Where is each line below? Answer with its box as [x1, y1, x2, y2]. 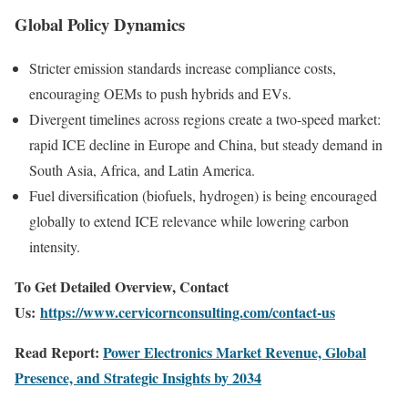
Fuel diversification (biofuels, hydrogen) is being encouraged [29, 186, 377, 206]
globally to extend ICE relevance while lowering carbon [29, 211, 349, 231]
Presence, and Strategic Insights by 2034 [15, 367, 261, 389]
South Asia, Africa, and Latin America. [29, 160, 255, 180]
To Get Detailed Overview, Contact [15, 276, 229, 298]
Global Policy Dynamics [15, 11, 185, 36]
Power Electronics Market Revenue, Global [103, 342, 366, 363]
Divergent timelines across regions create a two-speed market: [29, 109, 381, 129]
